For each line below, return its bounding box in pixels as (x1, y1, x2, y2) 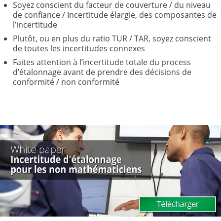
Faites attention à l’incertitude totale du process (12, 57, 191, 68)
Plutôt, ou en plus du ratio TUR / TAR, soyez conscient (12, 33, 211, 44)
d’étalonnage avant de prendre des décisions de (12, 67, 191, 77)
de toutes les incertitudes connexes (12, 43, 145, 54)
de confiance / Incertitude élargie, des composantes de (12, 9, 217, 20)
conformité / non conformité (12, 76, 119, 87)
